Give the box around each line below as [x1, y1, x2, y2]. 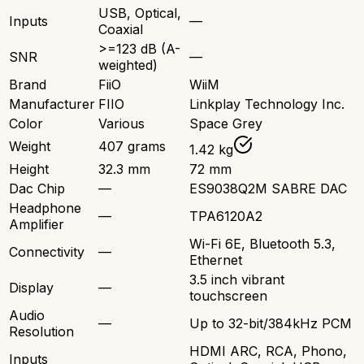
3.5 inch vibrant [189, 271, 284, 288]
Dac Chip [9, 180, 65, 197]
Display [9, 279, 54, 297]
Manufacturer [9, 96, 95, 113]
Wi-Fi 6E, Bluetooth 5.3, [189, 236, 336, 253]
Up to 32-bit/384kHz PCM [189, 315, 352, 332]
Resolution [9, 323, 74, 340]
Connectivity [9, 244, 84, 261]
